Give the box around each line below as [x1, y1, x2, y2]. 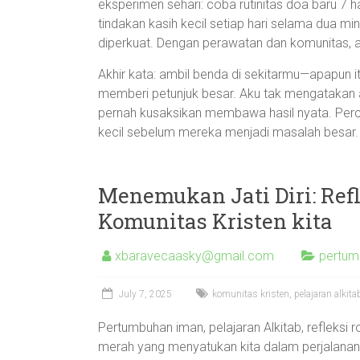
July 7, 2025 [119, 288, 172, 300]
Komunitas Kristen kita [98, 207, 333, 235]
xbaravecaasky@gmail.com [115, 248, 274, 264]
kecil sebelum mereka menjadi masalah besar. [98, 125, 358, 140]
